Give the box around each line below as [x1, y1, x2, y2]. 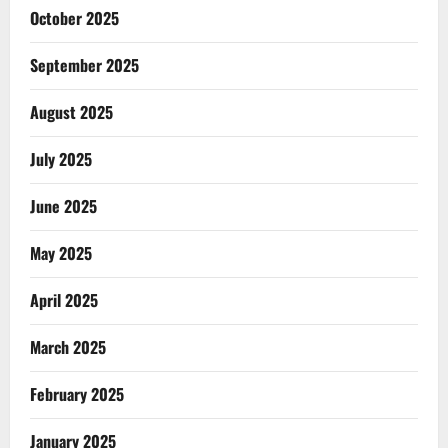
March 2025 [30, 334, 106, 359]
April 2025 [30, 287, 98, 312]
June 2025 [30, 193, 97, 218]
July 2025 [30, 146, 92, 171]
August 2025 [30, 99, 113, 124]
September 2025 [30, 52, 139, 77]
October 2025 [30, 5, 119, 30]
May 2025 [30, 240, 92, 265]
